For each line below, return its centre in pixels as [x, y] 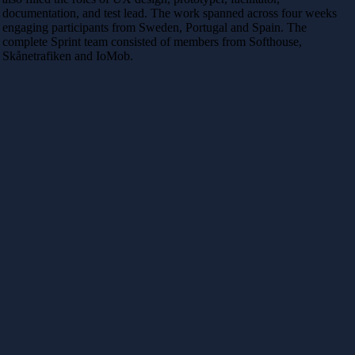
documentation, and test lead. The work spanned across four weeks [170, 13]
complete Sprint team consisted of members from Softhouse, [152, 41]
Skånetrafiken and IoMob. [68, 55]
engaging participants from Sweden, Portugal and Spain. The [155, 27]
